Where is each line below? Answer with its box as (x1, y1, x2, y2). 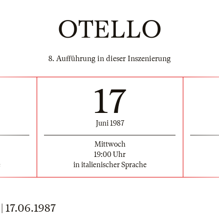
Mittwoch (94, 140, 126, 148)
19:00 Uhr (94, 150, 126, 158)
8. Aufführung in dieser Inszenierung (48, 54, 171, 63)
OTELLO (57, 15, 162, 44)
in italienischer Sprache (73, 160, 147, 169)
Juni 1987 (95, 119, 124, 127)
